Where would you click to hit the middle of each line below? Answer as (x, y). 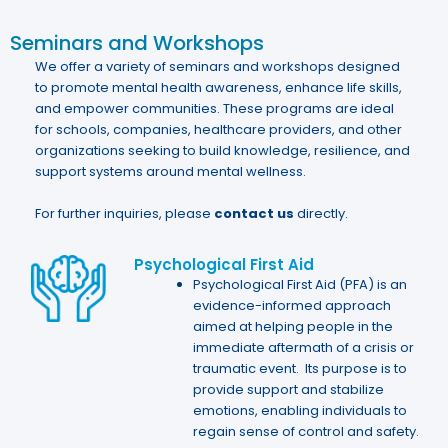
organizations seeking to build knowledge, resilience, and (222, 150)
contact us (254, 213)
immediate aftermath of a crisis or (304, 347)
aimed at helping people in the (293, 326)
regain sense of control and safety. (308, 431)
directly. (321, 213)
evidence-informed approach (292, 305)
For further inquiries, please (124, 213)
